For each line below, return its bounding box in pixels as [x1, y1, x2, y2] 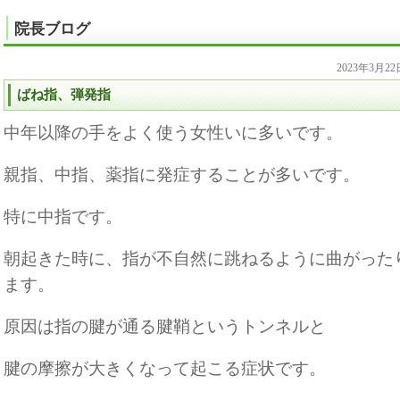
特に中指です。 [4, 207, 122, 226]
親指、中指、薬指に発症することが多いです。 [4, 165, 360, 184]
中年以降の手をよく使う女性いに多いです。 [4, 123, 343, 142]
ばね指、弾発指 [17, 87, 111, 102]
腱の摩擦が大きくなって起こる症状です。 [4, 359, 326, 378]
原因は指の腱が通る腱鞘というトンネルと [4, 317, 326, 336]
